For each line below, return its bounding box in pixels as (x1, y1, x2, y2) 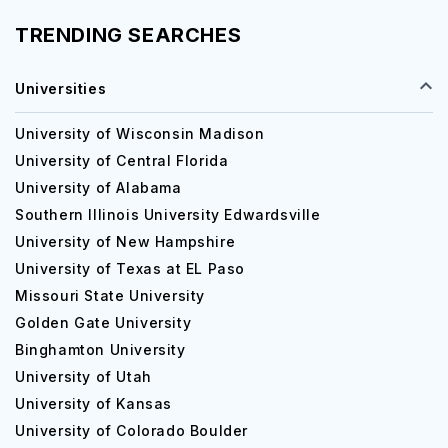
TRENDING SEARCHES (15, 23, 242, 47)
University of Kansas (15, 395, 172, 412)
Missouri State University (15, 287, 205, 304)
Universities (15, 80, 107, 97)
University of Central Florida (15, 152, 229, 169)
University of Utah (15, 368, 152, 385)
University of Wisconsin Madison (15, 125, 265, 142)
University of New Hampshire (15, 233, 236, 250)
